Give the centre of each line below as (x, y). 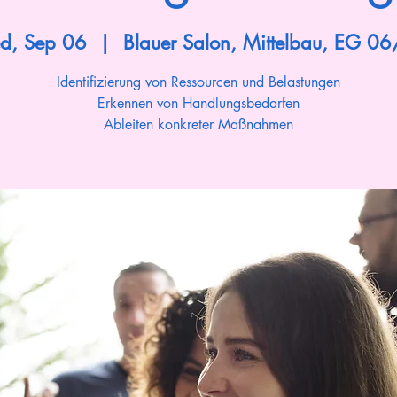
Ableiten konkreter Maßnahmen (198, 125)
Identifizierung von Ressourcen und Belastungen (198, 82)
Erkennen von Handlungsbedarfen (198, 103)
